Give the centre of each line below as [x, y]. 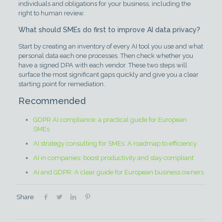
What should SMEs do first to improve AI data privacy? [109, 29]
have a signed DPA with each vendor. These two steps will [103, 65]
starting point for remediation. [61, 84]
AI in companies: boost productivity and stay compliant [113, 158]
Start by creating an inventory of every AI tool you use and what [111, 46]
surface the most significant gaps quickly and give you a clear [108, 74]
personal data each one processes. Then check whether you [106, 55]
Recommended [52, 101]
